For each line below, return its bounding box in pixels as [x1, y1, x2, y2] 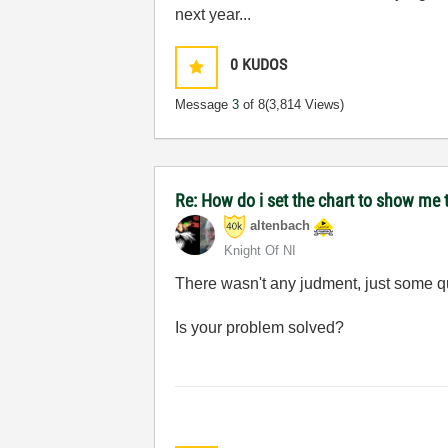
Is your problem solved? [175, 319, 345, 336]
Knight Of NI [224, 243, 297, 258]
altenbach [250, 218, 311, 234]
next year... [175, 6, 252, 23]
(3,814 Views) [265, 97, 345, 112]
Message [175, 97, 233, 112]
